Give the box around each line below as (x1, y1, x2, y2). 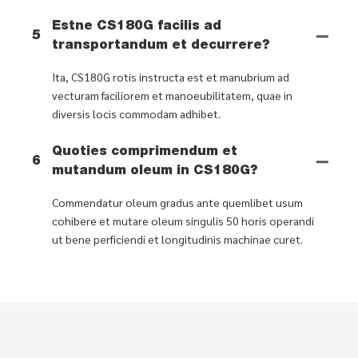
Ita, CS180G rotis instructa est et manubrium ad (52, 69, 289, 84)
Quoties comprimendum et (52, 145, 237, 159)
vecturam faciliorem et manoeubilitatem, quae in (52, 87, 292, 102)
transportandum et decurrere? (52, 39, 270, 53)
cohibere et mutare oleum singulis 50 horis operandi (52, 213, 314, 228)
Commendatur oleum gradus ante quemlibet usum (52, 194, 303, 209)
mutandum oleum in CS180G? (52, 165, 258, 178)
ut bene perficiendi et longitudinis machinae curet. (52, 231, 303, 246)
